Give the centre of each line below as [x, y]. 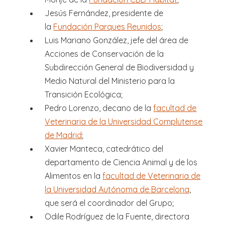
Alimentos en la [74, 176]
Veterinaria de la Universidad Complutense [124, 122]
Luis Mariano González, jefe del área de [117, 40]
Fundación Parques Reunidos [107, 27]
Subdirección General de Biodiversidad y [120, 67]
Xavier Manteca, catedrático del [104, 149]
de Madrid [64, 135]
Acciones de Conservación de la [104, 54]
